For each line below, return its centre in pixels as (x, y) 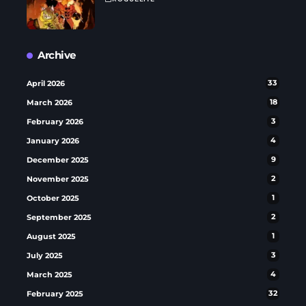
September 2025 (59, 217)
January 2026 (53, 140)
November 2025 (58, 179)
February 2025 (55, 293)
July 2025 (45, 255)
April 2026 (46, 83)
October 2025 (53, 198)
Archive (57, 55)
